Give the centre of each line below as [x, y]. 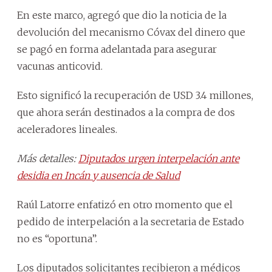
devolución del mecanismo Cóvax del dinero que [131, 32]
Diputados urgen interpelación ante [159, 158]
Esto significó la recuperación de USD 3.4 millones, [135, 95]
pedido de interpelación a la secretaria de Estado [131, 221]
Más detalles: [48, 158]
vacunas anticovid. [60, 66]
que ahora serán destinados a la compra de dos [126, 112]
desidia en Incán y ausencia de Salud [98, 175]
